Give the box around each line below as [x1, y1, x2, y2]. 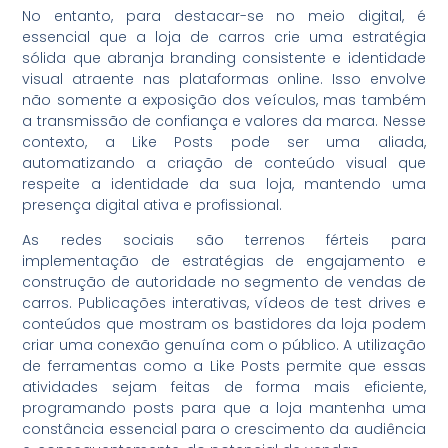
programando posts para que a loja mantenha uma [22, 398, 426, 419]
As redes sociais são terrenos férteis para [22, 230, 426, 251]
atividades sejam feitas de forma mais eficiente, [22, 377, 426, 398]
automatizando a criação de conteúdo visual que [22, 152, 426, 173]
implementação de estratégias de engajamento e [22, 251, 426, 272]
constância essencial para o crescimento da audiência [22, 419, 426, 440]
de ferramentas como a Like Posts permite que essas [22, 356, 426, 377]
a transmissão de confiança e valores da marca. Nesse [22, 110, 426, 131]
